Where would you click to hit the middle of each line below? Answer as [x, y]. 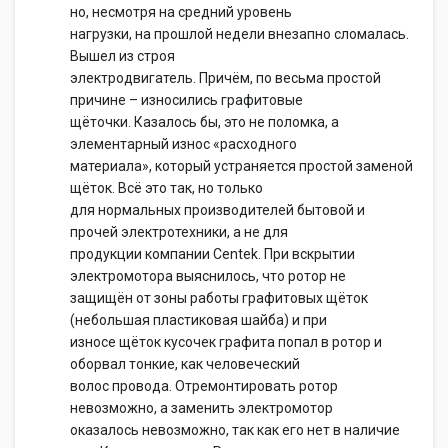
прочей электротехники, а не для [179, 232]
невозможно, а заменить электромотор [201, 408]
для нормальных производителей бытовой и [217, 210]
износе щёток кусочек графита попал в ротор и [226, 342]
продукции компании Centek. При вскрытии [212, 254]
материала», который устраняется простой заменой [241, 166]
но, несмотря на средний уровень [181, 12]
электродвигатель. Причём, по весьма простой [225, 78]
